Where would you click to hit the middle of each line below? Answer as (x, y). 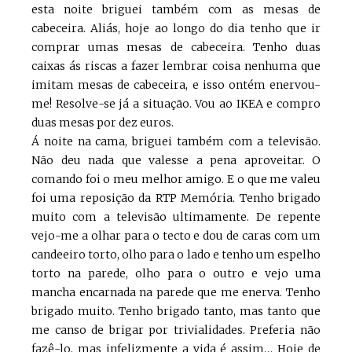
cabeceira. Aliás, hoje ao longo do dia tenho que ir (176, 29)
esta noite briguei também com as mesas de (176, 10)
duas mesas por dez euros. (103, 123)
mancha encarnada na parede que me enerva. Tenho (176, 293)
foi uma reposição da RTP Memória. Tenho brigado (176, 198)
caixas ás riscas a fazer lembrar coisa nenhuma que (176, 66)
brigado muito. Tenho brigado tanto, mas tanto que (176, 312)
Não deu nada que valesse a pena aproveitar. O (176, 161)
